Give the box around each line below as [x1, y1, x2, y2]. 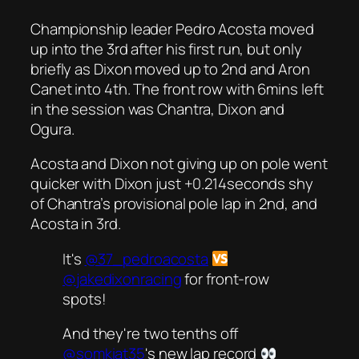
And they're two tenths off [63, 323, 239, 345]
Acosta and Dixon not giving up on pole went [30, 153, 328, 175]
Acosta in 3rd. [30, 213, 121, 235]
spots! [63, 288, 107, 309]
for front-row [181, 268, 270, 289]
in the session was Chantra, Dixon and [30, 98, 285, 119]
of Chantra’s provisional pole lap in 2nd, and [30, 193, 317, 215]
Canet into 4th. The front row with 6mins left [30, 78, 324, 99]
